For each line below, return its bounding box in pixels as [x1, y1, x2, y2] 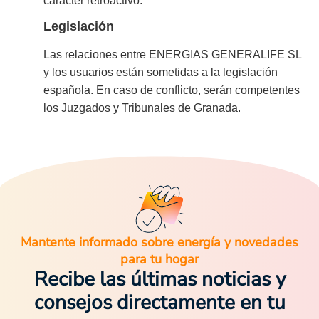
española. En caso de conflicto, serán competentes [43, 84, 300, 97]
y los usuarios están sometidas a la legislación [43, 66, 278, 79]
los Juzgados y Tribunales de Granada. [43, 102, 241, 115]
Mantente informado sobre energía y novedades [21, 233, 298, 251]
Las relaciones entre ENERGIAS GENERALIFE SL [43, 48, 302, 61]
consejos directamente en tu [33, 288, 286, 316]
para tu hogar [120, 250, 199, 268]
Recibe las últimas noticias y [33, 265, 286, 293]
